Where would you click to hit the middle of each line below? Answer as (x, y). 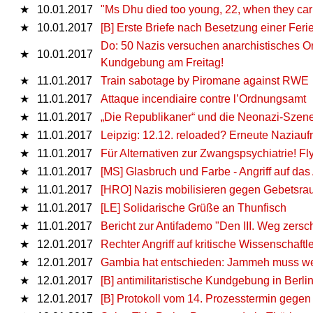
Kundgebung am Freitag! (162, 62)
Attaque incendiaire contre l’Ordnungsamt (203, 99)
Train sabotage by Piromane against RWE (205, 80)
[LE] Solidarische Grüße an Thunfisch (194, 208)
